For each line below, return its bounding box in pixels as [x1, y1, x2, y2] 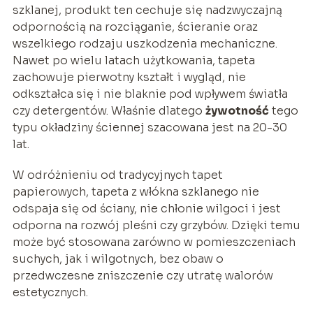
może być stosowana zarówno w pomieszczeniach [12, 234, 296, 249]
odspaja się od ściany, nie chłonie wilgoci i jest [12, 201, 281, 216]
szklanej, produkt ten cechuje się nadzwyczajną [12, 2, 282, 17]
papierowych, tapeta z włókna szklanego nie [12, 184, 259, 199]
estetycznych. [12, 284, 88, 300]
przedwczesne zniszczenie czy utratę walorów [12, 268, 273, 283]
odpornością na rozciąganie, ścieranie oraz [12, 19, 258, 34]
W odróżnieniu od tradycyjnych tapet [12, 167, 223, 182]
